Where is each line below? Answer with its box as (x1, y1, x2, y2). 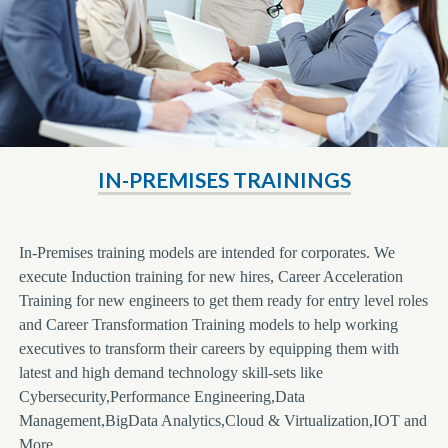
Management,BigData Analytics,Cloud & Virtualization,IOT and (18, 411, 427, 429)
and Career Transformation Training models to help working (18, 315, 398, 333)
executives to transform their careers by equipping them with (18, 339, 399, 357)
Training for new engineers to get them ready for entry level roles (18, 291, 428, 309)
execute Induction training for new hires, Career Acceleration (18, 267, 403, 285)
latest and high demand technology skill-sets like (18, 363, 323, 381)
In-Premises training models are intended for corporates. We (18, 243, 395, 261)
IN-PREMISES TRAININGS (97, 166, 351, 192)
